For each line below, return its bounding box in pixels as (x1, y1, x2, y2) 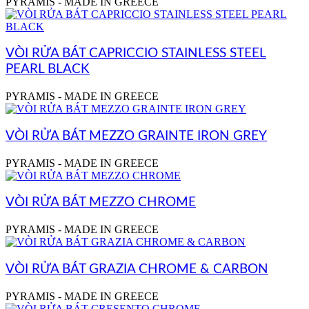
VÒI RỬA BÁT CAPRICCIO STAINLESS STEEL (6, 47, 266, 61)
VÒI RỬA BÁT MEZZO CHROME (6, 196, 196, 210)
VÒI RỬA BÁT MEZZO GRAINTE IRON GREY (6, 129, 267, 143)
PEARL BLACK (6, 63, 90, 77)
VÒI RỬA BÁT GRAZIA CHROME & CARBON (6, 262, 268, 276)
